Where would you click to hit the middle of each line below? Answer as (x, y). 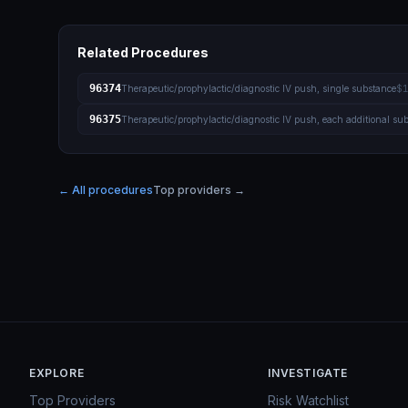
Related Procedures (143, 52)
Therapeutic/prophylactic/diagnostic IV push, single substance (259, 88)
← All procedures (106, 190)
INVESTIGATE (308, 373)
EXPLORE (57, 373)
